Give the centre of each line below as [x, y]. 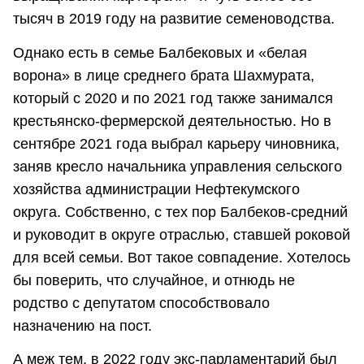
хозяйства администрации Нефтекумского [156, 189]
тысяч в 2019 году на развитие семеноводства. [174, 19]
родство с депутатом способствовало [141, 303]
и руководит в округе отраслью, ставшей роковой [182, 234]
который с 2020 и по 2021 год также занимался [173, 98]
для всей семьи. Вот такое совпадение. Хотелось [182, 257]
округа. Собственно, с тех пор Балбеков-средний [180, 212]
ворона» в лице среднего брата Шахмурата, [164, 75]
